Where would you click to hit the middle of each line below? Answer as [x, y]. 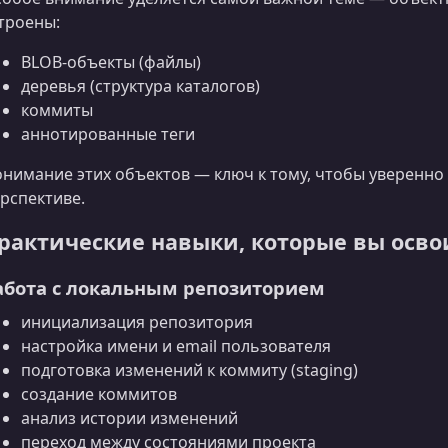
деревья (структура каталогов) [140, 85]
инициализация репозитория [137, 321]
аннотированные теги [108, 133]
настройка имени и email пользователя [176, 345]
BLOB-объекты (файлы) [111, 61]
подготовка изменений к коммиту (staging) [189, 369]
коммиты [57, 109]
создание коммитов [99, 393]
